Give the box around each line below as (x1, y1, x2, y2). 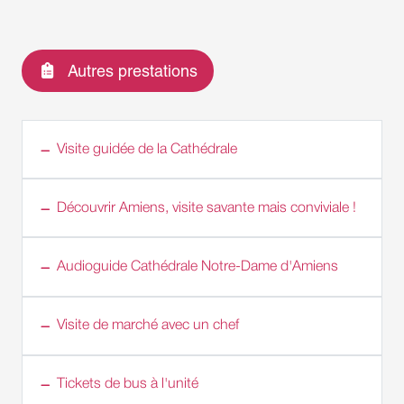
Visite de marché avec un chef (56, 319, 239, 333)
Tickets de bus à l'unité (56, 378, 198, 391)
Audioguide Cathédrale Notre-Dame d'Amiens (56, 261, 338, 274)
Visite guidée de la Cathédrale (56, 142, 237, 156)
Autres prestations (67, 61, 197, 80)
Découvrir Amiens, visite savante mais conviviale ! (56, 201, 356, 215)
